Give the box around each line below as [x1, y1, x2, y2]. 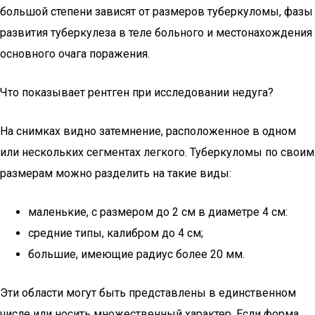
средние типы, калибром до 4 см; [28, 226, 203, 240]
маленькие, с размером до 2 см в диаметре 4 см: [28, 205, 288, 219]
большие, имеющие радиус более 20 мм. [28, 247, 245, 261]
